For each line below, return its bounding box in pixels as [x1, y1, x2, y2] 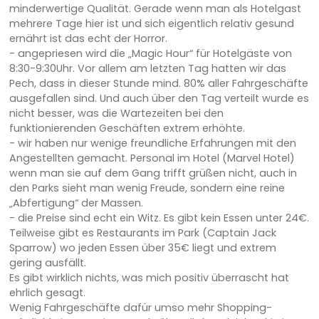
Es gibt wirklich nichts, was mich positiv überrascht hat [9, 271, 289, 286]
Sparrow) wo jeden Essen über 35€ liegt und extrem [9, 241, 276, 256]
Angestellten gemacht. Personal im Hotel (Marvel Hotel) [9, 151, 295, 166]
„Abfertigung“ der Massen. [9, 196, 143, 211]
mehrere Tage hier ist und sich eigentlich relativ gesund [9, 16, 294, 31]
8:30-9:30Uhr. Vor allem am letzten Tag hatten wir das [9, 61, 286, 76]
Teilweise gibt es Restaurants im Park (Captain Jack [9, 226, 276, 241]
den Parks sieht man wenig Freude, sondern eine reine [9, 181, 285, 196]
